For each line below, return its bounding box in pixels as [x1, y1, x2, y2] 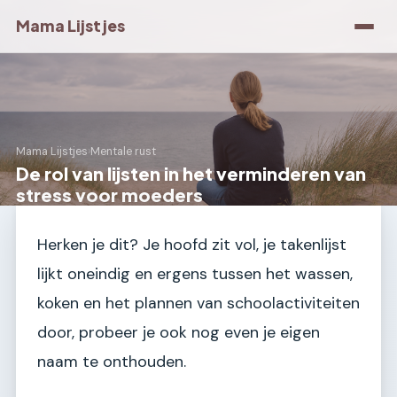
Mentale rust [90, 144, 156, 160]
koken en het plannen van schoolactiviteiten [37, 292, 360, 314]
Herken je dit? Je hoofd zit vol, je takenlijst [37, 234, 346, 255]
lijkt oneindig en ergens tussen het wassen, [37, 263, 353, 284]
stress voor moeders [16, 183, 203, 206]
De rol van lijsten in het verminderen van [16, 162, 366, 184]
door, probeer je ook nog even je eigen [37, 322, 320, 343]
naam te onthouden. [37, 351, 186, 372]
